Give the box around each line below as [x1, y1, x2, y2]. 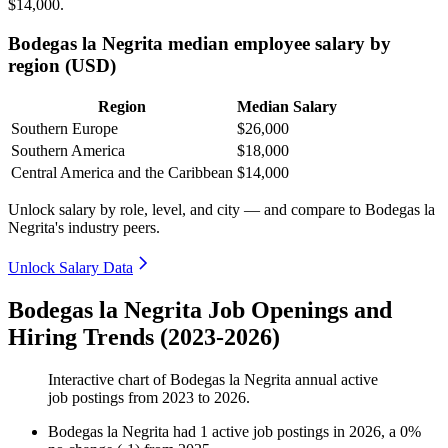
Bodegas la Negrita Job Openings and [8, 297, 392, 324]
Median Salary [237, 98, 337, 116]
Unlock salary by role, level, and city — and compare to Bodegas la [8, 201, 435, 219]
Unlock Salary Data [8, 259, 133, 277]
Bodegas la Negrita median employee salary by [8, 32, 391, 54]
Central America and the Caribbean [11, 164, 233, 182]
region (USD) [8, 54, 116, 76]
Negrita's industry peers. [8, 219, 160, 237]
